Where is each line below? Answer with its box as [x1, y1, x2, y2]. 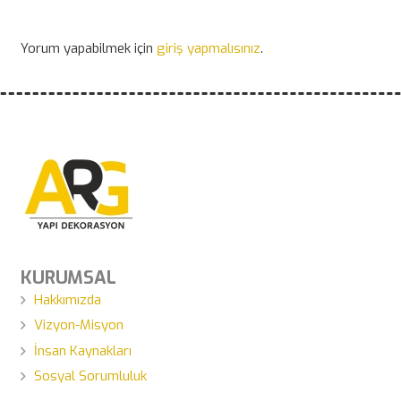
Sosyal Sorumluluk [33, 367, 147, 386]
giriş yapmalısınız [156, 38, 260, 57]
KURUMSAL [20, 265, 116, 290]
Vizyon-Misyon [33, 316, 124, 335]
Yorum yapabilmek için [20, 38, 157, 57]
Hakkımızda [33, 290, 101, 309]
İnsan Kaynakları [33, 341, 132, 360]
